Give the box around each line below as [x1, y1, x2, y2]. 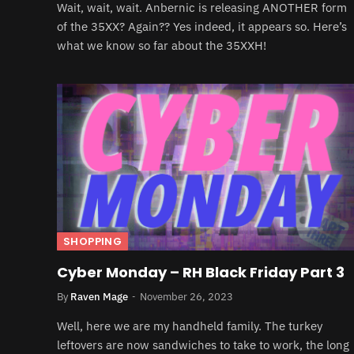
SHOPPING [63, 234, 122, 249]
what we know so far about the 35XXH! [57, 37, 266, 53]
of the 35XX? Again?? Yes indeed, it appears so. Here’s [57, 18, 347, 34]
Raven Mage [70, 290, 128, 303]
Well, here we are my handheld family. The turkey [57, 318, 322, 333]
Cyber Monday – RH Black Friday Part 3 [57, 262, 345, 282]
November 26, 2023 [140, 290, 233, 303]
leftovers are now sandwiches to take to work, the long [57, 337, 349, 352]
